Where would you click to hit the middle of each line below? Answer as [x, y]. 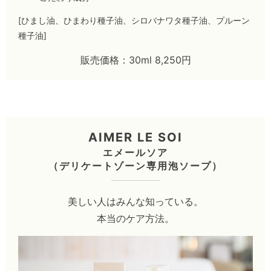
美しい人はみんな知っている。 [135, 201]
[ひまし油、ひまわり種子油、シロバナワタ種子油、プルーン [134, 20]
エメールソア [135, 152]
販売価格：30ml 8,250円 [135, 60]
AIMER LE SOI [135, 137]
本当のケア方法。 [135, 218]
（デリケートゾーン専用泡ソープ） [135, 165]
